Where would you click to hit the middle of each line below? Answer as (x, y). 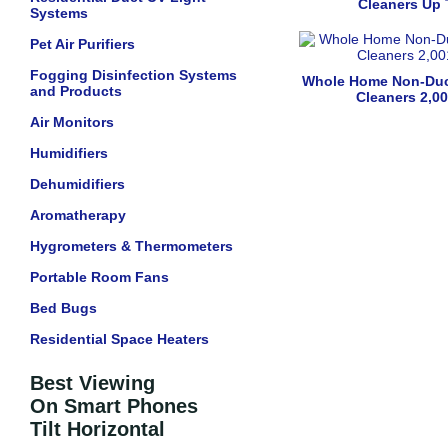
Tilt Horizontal (97, 429)
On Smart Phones (114, 406)
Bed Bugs (63, 308)
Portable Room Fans (99, 277)
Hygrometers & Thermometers (131, 246)
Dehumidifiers (77, 184)
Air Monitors (72, 122)
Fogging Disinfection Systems (133, 75)
